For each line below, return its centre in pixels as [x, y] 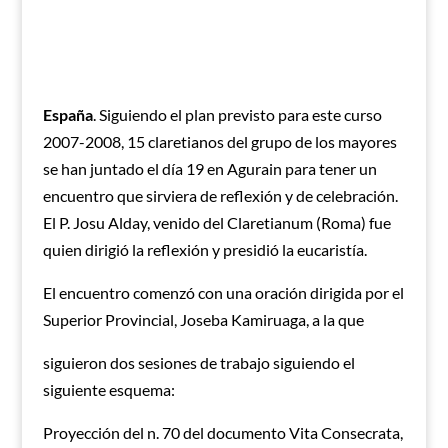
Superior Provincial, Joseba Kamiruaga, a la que [203, 319]
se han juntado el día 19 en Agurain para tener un [209, 168]
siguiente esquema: [108, 389]
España [67, 114]
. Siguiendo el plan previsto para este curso [237, 114]
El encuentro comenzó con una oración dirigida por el [223, 292]
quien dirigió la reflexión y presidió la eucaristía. [204, 249]
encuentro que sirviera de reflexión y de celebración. [220, 195]
